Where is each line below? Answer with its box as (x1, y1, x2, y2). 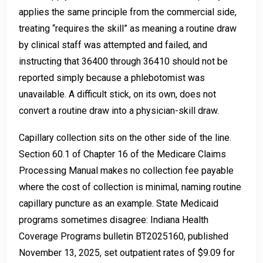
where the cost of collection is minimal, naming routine (19, 181, 241, 193)
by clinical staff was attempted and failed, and (19, 39, 207, 51)
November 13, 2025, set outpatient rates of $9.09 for (19, 247, 235, 259)
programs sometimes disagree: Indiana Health (19, 214, 208, 226)
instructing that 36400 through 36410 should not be (19, 56, 228, 68)
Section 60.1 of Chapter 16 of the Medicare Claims (19, 149, 226, 160)
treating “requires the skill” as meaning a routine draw (19, 23, 237, 35)
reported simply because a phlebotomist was (19, 72, 205, 84)
